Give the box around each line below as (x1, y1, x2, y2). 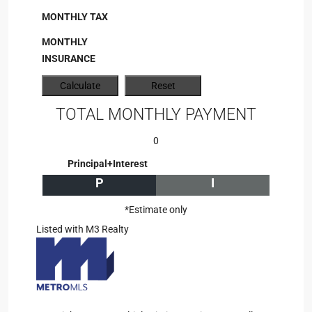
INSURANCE (42, 53, 95, 64)
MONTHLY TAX (42, 11, 108, 22)
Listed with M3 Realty (36, 224, 129, 235)
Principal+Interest (68, 158, 148, 169)
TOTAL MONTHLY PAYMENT (56, 104, 256, 124)
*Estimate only (125, 204, 187, 215)
